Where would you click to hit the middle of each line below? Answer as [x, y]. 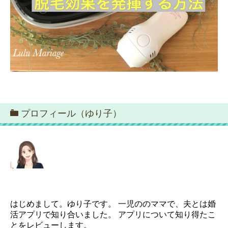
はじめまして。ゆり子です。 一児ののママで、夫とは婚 [113, 204]
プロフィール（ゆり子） [71, 114]
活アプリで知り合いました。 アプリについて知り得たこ [113, 215]
